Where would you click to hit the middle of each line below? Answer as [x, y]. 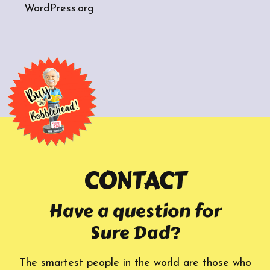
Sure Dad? [135, 232]
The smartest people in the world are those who [135, 263]
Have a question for [135, 211]
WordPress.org [59, 8]
